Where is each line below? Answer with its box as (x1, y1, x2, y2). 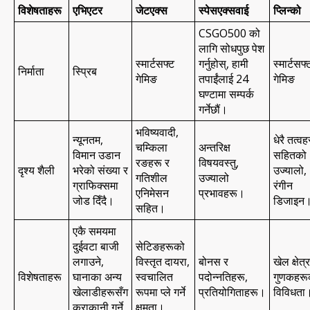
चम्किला (136, 139, 167, 155)
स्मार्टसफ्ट (136, 55, 174, 71)
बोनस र (199, 253, 228, 269)
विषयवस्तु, (199, 154, 239, 170)
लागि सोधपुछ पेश (199, 40, 264, 56)
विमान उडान (73, 147, 120, 163)
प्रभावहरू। (199, 185, 245, 201)
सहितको (273, 147, 307, 163)
